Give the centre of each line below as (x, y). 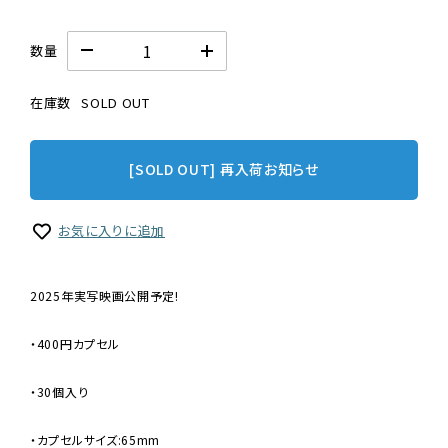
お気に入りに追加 (111, 230)
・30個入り (59, 392)
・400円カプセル (75, 344)
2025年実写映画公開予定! (104, 296)
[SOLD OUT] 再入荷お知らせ (224, 169)
